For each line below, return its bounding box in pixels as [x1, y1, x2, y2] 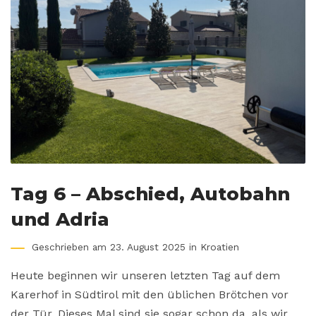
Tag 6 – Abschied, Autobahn [11, 183, 290, 205]
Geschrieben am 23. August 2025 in [32, 241, 200, 253]
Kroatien [200, 241, 239, 253]
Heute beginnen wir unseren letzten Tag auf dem [11, 269, 280, 282]
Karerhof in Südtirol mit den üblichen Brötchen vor [11, 288, 288, 301]
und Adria [11, 208, 109, 230]
